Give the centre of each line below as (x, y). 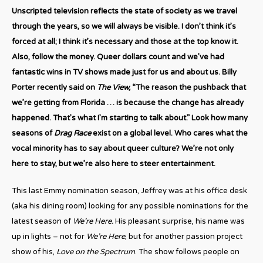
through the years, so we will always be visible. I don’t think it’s (124, 26)
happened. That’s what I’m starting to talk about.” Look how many (130, 118)
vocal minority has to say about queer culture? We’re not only (123, 148)
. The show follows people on (187, 252)
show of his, (34, 252)
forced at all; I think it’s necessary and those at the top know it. (125, 41)
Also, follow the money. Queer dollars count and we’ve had (118, 57)
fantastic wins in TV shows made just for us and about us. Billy (124, 72)
